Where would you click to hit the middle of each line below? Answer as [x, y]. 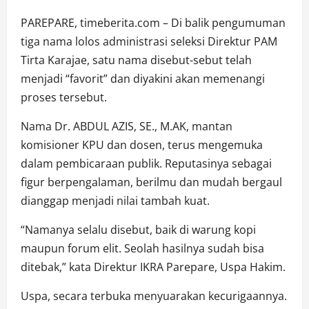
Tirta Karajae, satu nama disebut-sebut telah [136, 60]
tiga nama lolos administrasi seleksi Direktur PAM [149, 41]
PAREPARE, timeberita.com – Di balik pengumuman [153, 22]
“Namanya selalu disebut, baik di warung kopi [138, 229]
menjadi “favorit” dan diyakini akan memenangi [143, 78]
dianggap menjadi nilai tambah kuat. [115, 200]
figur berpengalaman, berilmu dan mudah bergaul [151, 182]
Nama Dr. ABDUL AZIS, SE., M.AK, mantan [127, 126]
